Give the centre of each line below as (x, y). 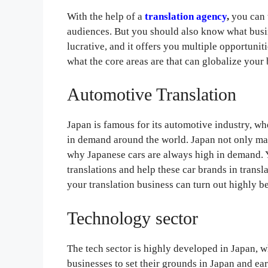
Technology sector (133, 218)
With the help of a (106, 16)
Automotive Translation (152, 95)
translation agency (186, 16)
